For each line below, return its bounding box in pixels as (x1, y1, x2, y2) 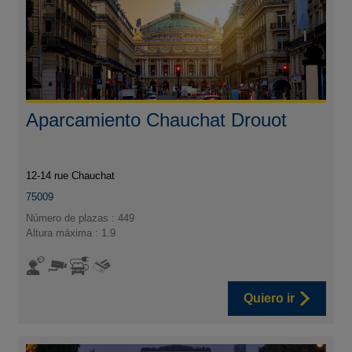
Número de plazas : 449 (26, 212, 135, 225)
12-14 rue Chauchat (26, 170, 115, 182)
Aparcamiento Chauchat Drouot (26, 109, 288, 131)
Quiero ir (243, 291, 295, 306)
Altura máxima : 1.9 (26, 227, 116, 240)
